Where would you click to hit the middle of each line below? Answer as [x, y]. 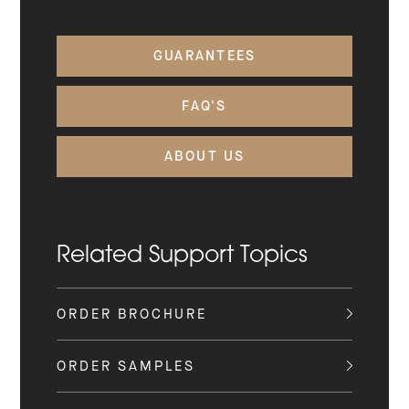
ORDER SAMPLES [126, 366]
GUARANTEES [204, 56]
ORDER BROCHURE [132, 314]
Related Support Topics [183, 257]
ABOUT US [204, 157]
